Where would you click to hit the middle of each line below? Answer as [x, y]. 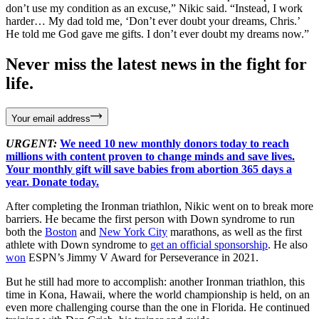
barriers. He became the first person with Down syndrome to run [150, 219]
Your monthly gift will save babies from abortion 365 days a [149, 169]
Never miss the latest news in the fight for [156, 64]
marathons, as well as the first [235, 231]
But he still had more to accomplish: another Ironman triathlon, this [155, 281]
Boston [61, 231]
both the [25, 231]
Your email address [51, 118]
